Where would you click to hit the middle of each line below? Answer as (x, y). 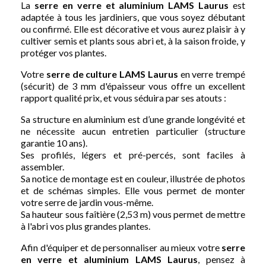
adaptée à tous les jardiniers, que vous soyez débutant (133, 17)
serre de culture (82, 74)
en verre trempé (211, 74)
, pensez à (222, 259)
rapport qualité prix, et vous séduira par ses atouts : (123, 97)
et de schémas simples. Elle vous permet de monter (133, 190)
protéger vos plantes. (64, 52)
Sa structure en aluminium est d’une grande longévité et (133, 119)
